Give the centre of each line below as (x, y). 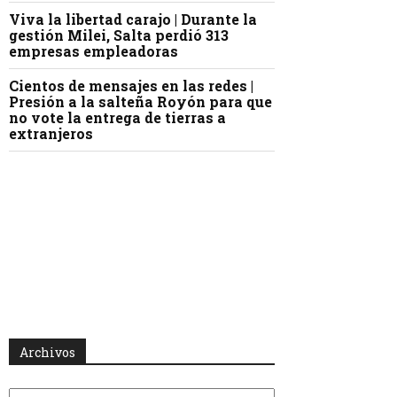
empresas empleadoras (93, 51)
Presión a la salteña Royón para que (140, 102)
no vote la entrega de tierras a (117, 118)
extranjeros (51, 134)
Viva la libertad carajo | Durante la (133, 19)
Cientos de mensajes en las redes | (131, 86)
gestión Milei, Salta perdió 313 (119, 35)
